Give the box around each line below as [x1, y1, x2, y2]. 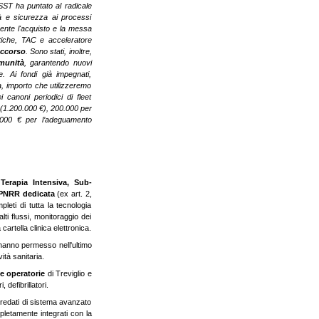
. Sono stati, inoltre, [25, 47, 92, 56]
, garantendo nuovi [23, 58, 92, 67]
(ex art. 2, [57, 189, 92, 198]
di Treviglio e [45, 269, 92, 278]
